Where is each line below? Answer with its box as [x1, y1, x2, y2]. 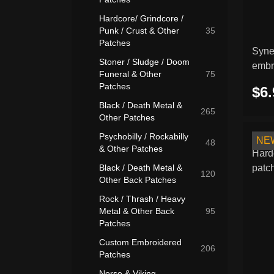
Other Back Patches [99, 175, 176, 185]
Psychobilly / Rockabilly [99, 131, 188, 142]
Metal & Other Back [99, 206, 174, 217]
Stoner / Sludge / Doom [99, 57, 190, 67]
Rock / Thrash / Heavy [99, 194, 185, 204]
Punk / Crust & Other [99, 26, 179, 36]
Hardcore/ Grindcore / [99, 13, 183, 24]
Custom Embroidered [99, 237, 182, 248]
